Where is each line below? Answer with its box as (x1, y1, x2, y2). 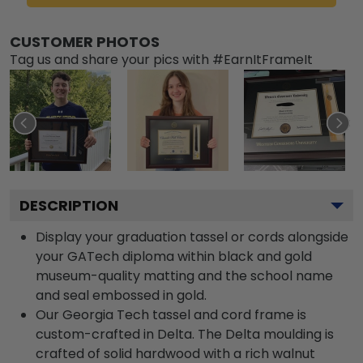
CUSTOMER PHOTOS (10, 31, 160, 52)
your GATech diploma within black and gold (36, 246, 312, 266)
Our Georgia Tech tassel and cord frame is (36, 305, 306, 324)
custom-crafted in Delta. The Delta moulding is (36, 324, 334, 344)
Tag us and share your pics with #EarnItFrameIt (10, 49, 313, 69)
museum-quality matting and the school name (36, 266, 333, 285)
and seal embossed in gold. (36, 285, 207, 305)
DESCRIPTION (19, 194, 118, 216)
